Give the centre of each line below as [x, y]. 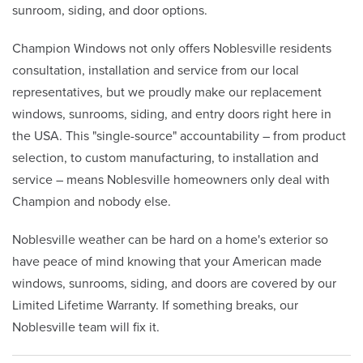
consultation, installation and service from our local [156, 71]
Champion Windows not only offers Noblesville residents [172, 49]
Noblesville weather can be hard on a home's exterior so [170, 240]
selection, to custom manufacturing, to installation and [165, 158]
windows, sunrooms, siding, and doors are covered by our [174, 284]
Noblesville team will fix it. [86, 328]
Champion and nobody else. [92, 202]
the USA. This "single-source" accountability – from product [179, 137]
